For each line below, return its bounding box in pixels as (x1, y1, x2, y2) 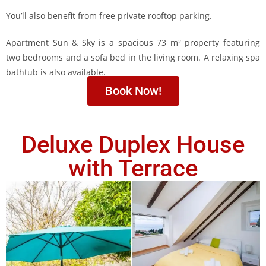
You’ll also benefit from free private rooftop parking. (6, 10, 212, 21)
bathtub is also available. (6, 66, 106, 78)
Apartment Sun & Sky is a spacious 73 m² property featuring (6, 37, 260, 48)
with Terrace (68, 154, 198, 182)
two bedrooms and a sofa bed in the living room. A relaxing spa (6, 52, 260, 63)
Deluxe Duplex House (21, 131, 245, 159)
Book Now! (104, 84, 161, 98)
